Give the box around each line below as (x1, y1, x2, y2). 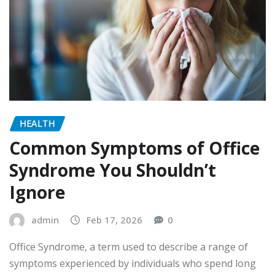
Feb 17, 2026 (87, 214, 142, 227)
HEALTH (20, 117, 55, 130)
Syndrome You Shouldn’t (9, 158, 216, 182)
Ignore (9, 180, 65, 204)
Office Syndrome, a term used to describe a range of (9, 239, 248, 254)
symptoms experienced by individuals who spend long (9, 256, 256, 270)
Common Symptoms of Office (9, 136, 260, 160)
